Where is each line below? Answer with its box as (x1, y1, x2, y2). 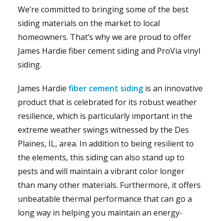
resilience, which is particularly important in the (17, 110, 192, 121)
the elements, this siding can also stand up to (17, 151, 184, 163)
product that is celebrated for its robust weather (17, 96, 197, 108)
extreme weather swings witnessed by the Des (17, 124, 189, 135)
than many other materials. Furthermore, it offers (17, 179, 201, 190)
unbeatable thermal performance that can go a (17, 193, 192, 204)
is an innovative (143, 82, 203, 94)
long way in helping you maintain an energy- (17, 207, 183, 218)
